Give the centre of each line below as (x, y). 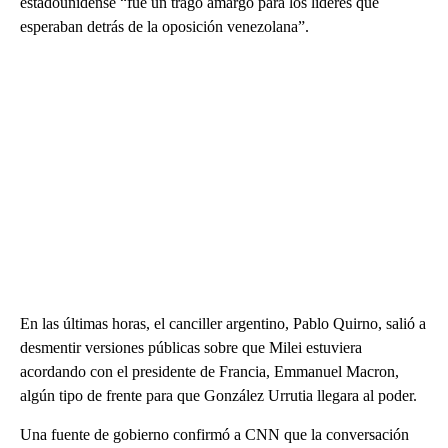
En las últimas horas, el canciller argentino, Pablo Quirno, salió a (223, 324)
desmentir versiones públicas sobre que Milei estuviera (191, 348)
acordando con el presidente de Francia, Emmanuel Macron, (209, 372)
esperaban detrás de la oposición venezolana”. (164, 27)
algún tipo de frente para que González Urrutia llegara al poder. (218, 396)
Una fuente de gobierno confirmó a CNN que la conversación (214, 435)
